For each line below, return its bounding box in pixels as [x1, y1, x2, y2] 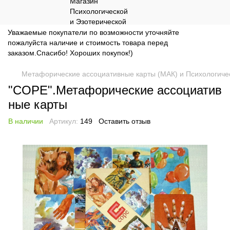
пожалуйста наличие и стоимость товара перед [8, 39, 168, 47]
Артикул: [49, 117, 78, 125]
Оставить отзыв [99, 117, 150, 125]
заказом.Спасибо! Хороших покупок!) [8, 49, 133, 57]
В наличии [8, 117, 43, 125]
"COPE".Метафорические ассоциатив [8, 83, 222, 97]
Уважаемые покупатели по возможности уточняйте [8, 28, 179, 36]
